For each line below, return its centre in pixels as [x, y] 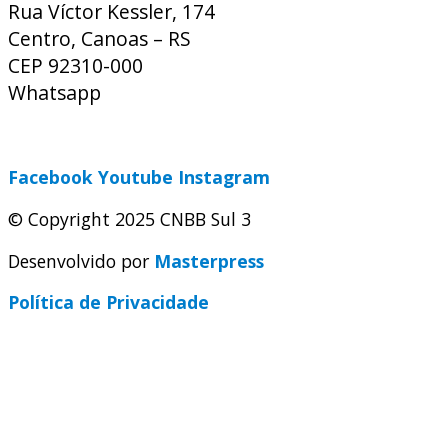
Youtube [135, 177]
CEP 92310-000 [75, 66]
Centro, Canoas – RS [99, 39]
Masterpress [209, 260]
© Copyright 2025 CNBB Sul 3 [129, 219]
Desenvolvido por [81, 260]
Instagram [224, 177]
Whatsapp [57, 93]
